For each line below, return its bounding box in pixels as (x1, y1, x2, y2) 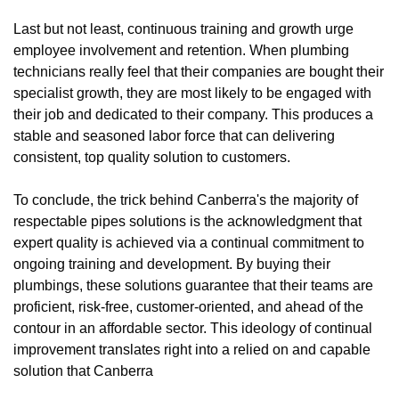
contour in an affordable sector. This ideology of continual (13, 320, 372, 336)
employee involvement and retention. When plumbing (13, 42, 349, 58)
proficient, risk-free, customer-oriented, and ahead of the (13, 298, 363, 314)
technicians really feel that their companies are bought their (13, 63, 384, 79)
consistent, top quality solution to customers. (13, 149, 290, 165)
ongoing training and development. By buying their (13, 256, 330, 272)
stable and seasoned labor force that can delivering (13, 127, 335, 143)
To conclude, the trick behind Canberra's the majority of (13, 191, 358, 208)
